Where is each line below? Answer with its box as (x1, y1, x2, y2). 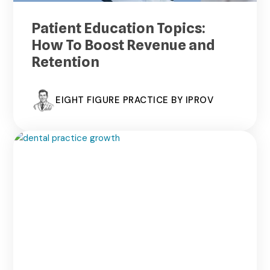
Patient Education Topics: (31, 19, 206, 37)
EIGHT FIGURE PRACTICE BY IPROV (55, 94, 214, 107)
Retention (31, 52, 100, 71)
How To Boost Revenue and (31, 36, 216, 54)
